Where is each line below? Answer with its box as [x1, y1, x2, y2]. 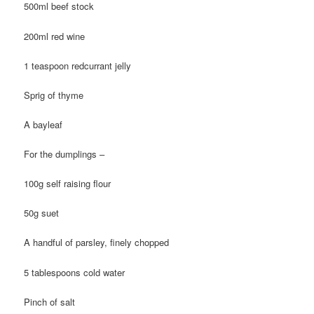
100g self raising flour [24, 177, 111, 191]
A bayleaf [24, 117, 63, 131]
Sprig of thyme [24, 88, 84, 102]
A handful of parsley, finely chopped [24, 235, 170, 250]
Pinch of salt [24, 294, 76, 308]
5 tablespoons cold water [24, 265, 125, 279]
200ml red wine [24, 29, 86, 43]
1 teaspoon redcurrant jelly [24, 58, 132, 72]
